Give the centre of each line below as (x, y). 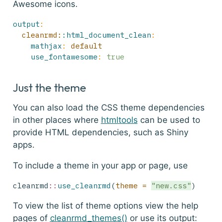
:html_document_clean (106, 35)
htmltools (119, 120)
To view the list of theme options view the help (105, 206)
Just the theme (49, 88)
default (84, 46)
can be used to (169, 120)
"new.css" (171, 186)
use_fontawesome (64, 56)
